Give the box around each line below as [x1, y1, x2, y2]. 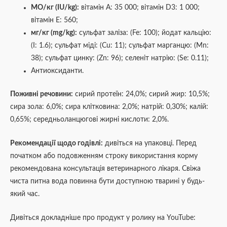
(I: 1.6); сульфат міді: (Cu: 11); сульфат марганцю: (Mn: [31, 42, 209, 50]
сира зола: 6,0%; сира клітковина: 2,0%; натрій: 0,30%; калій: [10, 103, 208, 110]
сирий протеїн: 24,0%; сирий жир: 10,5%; [73, 90, 210, 98]
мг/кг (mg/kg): [31, 29, 78, 37]
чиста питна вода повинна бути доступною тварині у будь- [10, 177, 205, 185]
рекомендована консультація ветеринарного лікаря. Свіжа [10, 165, 201, 172]
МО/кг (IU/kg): [31, 4, 80, 12]
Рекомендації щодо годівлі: [10, 139, 103, 147]
